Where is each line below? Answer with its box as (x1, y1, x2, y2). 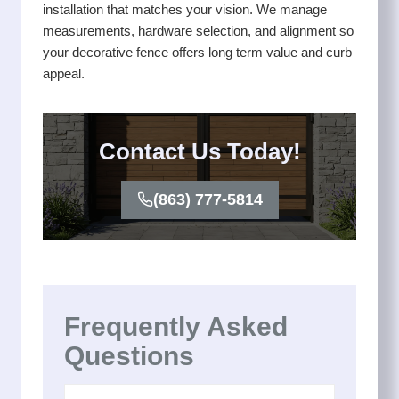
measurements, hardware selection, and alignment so (43, 23, 354, 39)
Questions (64, 340, 194, 370)
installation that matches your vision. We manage (43, 2, 327, 18)
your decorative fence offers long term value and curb (43, 45, 352, 61)
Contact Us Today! (98, 138, 301, 166)
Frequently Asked (64, 311, 288, 341)
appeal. (43, 66, 85, 82)
